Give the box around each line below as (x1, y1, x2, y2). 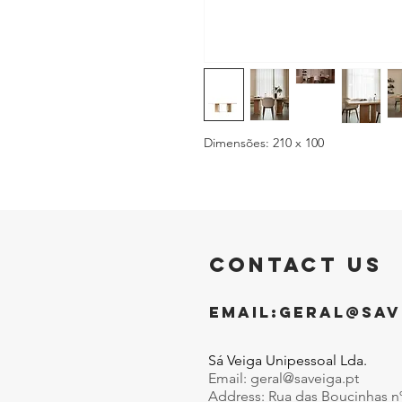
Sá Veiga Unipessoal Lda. (208, 352, 367, 369)
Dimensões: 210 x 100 (204, 135, 324, 151)
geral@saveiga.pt (250, 370, 359, 387)
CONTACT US (209, 252, 382, 277)
